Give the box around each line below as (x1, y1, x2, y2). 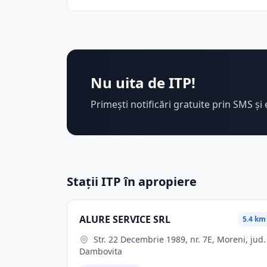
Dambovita (79, 246, 122, 257)
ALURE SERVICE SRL (79, 213, 170, 226)
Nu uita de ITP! (91, 73, 195, 92)
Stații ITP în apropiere (67, 173, 197, 190)
